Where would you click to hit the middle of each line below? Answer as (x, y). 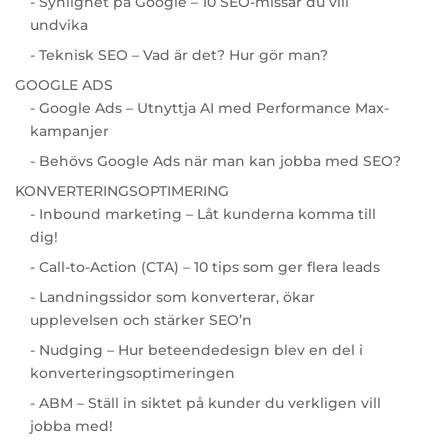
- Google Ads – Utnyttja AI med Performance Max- (209, 107)
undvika (58, 24)
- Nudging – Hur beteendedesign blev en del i (196, 349)
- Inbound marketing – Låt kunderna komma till (202, 213)
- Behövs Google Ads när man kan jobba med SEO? (215, 160)
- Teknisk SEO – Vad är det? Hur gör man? (178, 54)
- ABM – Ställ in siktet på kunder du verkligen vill (205, 402)
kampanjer (69, 130)
